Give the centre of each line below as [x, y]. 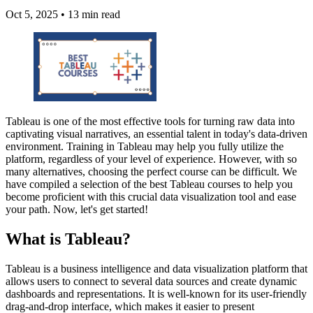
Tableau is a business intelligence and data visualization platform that [156, 269]
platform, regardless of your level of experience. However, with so [151, 159]
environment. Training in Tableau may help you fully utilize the [145, 147]
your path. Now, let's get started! [77, 210]
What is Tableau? [68, 239]
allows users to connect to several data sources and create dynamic [151, 282]
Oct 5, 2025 [32, 15]
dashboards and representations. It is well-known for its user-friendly [156, 294]
